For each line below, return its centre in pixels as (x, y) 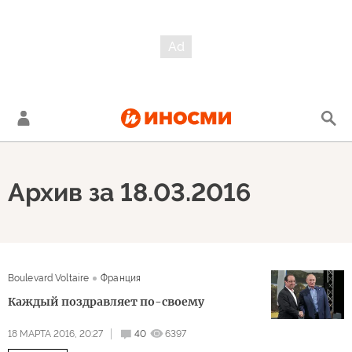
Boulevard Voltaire (49, 278)
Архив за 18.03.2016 (129, 192)
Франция (121, 278)
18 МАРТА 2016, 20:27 (55, 334)
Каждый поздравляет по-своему (106, 302)
